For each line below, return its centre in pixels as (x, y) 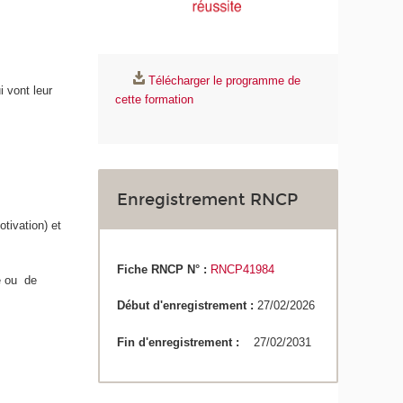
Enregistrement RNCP (208, 200)
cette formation (155, 100)
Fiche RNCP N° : (162, 269)
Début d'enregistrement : (188, 306)
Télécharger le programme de (225, 81)
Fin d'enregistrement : (186, 342)
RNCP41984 (243, 269)
